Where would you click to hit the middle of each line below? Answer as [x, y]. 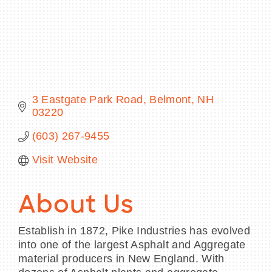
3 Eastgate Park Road [87, 100]
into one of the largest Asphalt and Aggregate [132, 245]
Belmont [170, 100]
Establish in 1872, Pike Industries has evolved [134, 231]
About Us [76, 207]
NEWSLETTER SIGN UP [68, 146]
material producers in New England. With [121, 259]
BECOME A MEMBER [64, 64]
